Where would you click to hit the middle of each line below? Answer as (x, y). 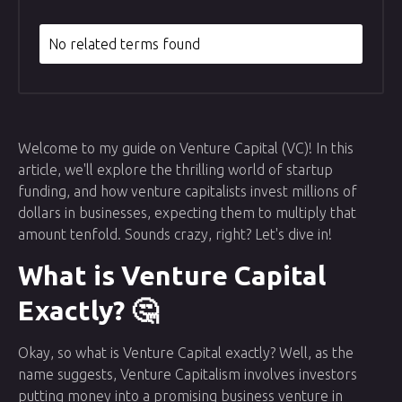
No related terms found (125, 44)
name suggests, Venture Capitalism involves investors (188, 374)
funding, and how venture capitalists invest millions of (188, 192)
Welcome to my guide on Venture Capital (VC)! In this (186, 149)
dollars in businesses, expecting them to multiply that (187, 213)
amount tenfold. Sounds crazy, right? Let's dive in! (175, 235)
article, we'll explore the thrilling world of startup (175, 170)
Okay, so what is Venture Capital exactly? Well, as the (186, 352)
